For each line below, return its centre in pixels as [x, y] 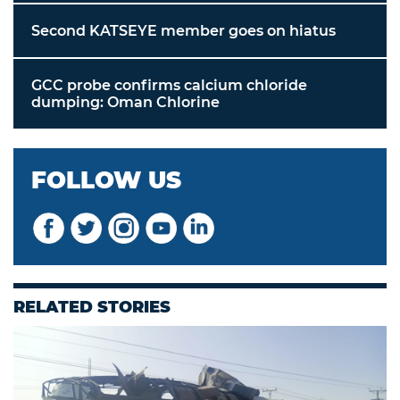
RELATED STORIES [92, 308]
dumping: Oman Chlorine [125, 103]
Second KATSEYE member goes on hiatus [183, 31]
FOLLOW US [106, 181]
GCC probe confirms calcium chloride [169, 86]
